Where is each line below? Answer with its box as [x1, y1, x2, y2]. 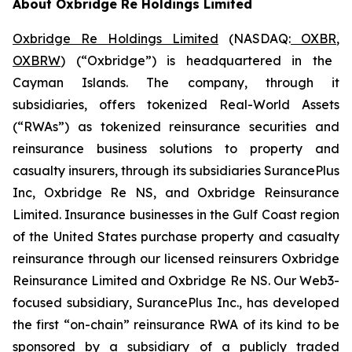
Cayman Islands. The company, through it [13, 75, 339, 90]
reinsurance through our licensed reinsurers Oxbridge [13, 251, 339, 266]
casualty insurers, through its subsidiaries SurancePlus [13, 163, 339, 178]
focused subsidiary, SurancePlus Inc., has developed [13, 295, 339, 310]
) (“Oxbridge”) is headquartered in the [60, 53, 332, 68]
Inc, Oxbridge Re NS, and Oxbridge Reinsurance [13, 185, 339, 200]
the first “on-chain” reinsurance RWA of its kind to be [13, 317, 339, 332]
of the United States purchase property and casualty [13, 229, 339, 244]
